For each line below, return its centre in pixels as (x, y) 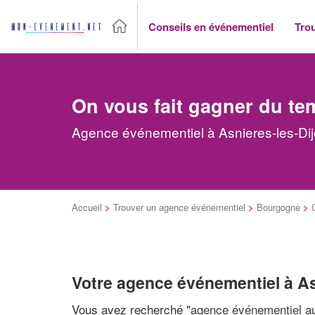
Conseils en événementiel (211, 26)
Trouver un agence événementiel (179, 207)
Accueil (87, 207)
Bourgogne (278, 207)
